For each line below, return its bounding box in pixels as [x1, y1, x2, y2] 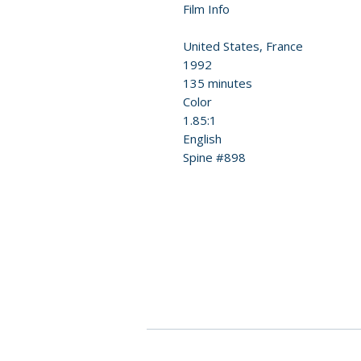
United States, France [183, 38, 303, 54]
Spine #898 [183, 149, 246, 165]
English [183, 131, 222, 147]
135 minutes [183, 75, 252, 91]
